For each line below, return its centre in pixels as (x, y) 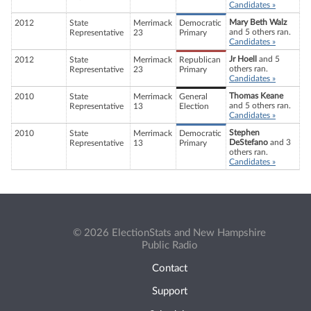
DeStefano (249, 143)
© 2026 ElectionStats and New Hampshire (169, 233)
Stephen (244, 133)
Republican (200, 60)
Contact (169, 269)
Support (169, 292)
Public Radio (169, 245)
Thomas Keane (256, 96)
